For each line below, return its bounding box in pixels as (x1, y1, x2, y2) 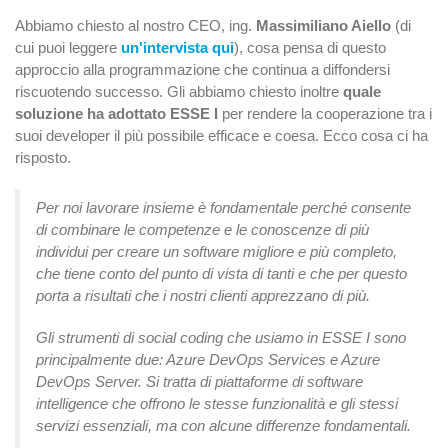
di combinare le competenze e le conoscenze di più (36, 221, 369, 239)
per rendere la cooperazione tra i (222, 105, 432, 123)
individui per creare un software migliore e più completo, (36, 243, 397, 261)
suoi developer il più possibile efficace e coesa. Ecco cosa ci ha (15, 127, 428, 145)
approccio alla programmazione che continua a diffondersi (15, 61, 390, 79)
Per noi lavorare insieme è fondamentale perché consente (36, 199, 411, 217)
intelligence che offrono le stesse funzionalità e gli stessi (36, 395, 398, 413)
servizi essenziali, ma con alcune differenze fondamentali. (36, 417, 411, 435)
